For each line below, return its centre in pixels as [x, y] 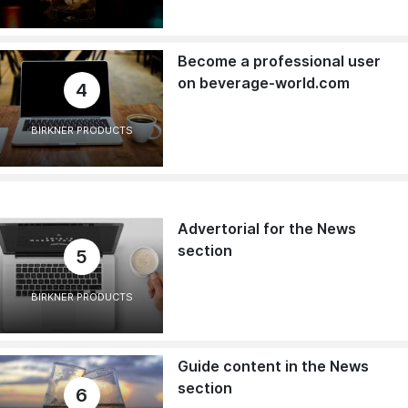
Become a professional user [280, 61]
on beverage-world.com [264, 82]
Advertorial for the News [267, 228]
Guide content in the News [274, 367]
